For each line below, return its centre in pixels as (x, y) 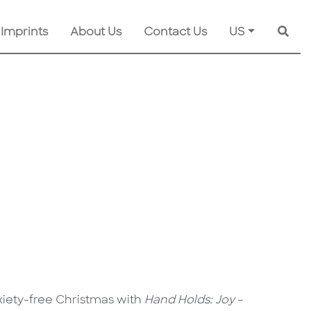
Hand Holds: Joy (191, 301)
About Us (96, 33)
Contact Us (176, 33)
